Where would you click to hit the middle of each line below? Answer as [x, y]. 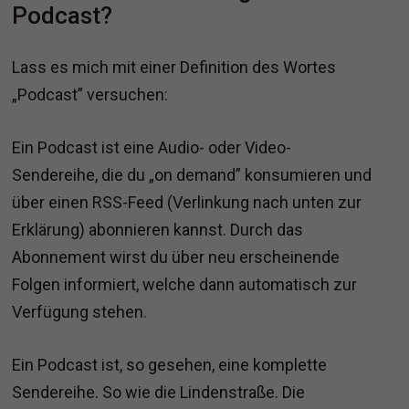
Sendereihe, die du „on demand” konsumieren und [192, 175]
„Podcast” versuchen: [90, 95]
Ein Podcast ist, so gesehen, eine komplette [170, 365]
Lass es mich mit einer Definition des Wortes [174, 68]
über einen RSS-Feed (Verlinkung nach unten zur [187, 203]
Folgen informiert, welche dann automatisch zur [185, 285]
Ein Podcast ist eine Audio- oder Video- [152, 148]
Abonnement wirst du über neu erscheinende [176, 257]
